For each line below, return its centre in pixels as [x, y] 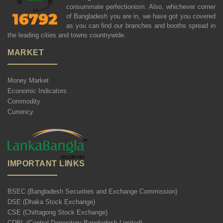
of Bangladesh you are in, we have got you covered [141, 16]
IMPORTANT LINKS [46, 164]
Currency [20, 111]
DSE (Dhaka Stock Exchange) [51, 202]
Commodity [24, 101]
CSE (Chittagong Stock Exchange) [57, 213]
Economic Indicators [37, 91]
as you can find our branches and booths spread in [141, 25]
